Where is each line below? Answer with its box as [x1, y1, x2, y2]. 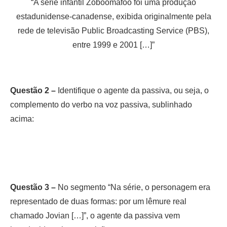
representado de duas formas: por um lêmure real [10, 197, 186, 206]
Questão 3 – [10, 182, 56, 192]
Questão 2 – [10, 86, 56, 95]
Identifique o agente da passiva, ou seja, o [56, 86, 209, 95]
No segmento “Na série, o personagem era [56, 182, 210, 192]
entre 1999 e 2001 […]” [72, 40, 155, 49]
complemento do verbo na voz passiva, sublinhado [10, 100, 192, 109]
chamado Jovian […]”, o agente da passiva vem [10, 211, 180, 220]
